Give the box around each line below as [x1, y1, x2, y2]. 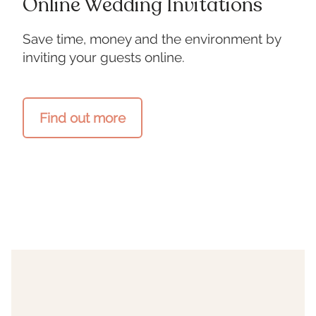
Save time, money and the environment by [22, 31, 281, 47]
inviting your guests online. [22, 49, 185, 66]
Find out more [39, 110, 126, 126]
